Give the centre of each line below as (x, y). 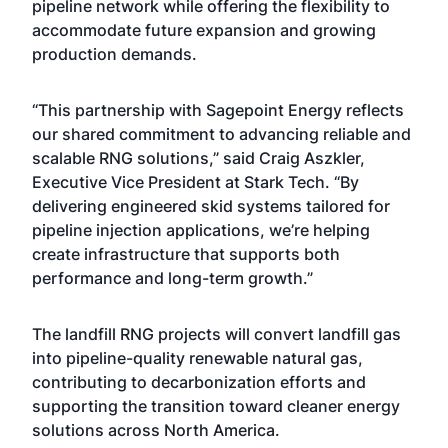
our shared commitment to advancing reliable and (221, 134)
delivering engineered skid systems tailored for (211, 206)
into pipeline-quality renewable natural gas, (197, 358)
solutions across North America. (156, 430)
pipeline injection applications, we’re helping (201, 230)
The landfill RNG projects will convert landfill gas (216, 334)
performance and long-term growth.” (172, 278)
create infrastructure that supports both (186, 254)
